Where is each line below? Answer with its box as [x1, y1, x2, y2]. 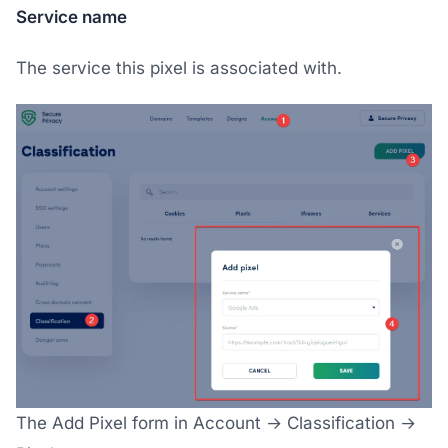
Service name [16, 7, 127, 28]
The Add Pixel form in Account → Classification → [16, 413, 416, 434]
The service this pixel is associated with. [16, 58, 342, 79]
